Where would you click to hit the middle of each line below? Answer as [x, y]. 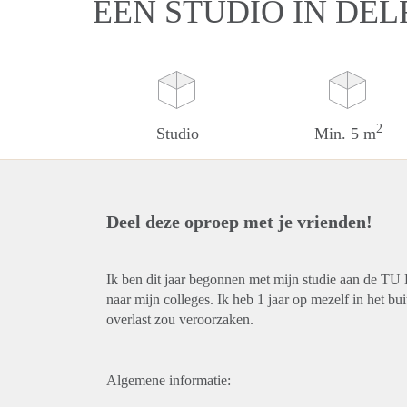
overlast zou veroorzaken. [180, 319]
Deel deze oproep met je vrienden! [239, 222]
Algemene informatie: [169, 380]
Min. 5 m [345, 134]
